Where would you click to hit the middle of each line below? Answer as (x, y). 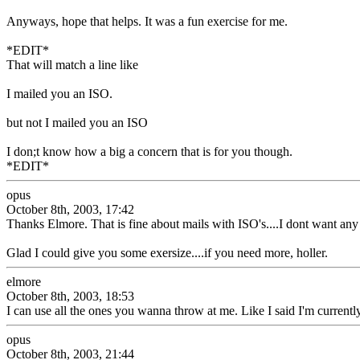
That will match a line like (72, 65)
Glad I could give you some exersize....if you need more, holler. (167, 253)
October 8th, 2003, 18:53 (70, 296)
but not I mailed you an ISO (77, 123)
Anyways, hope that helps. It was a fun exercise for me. (147, 21)
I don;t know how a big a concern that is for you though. (149, 151)
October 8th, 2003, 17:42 (70, 209)
